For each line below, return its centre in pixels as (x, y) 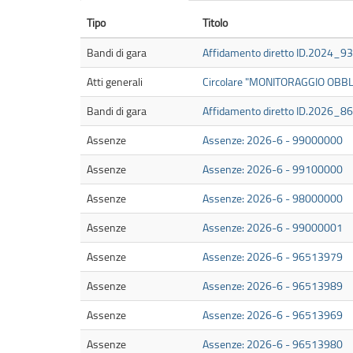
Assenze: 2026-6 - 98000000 (273, 199)
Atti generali (115, 82)
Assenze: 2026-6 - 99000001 (273, 228)
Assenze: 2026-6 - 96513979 (273, 257)
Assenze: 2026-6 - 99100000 (273, 169)
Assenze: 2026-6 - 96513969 (273, 315)
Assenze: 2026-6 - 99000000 (273, 140)
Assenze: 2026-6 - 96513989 (273, 286)
